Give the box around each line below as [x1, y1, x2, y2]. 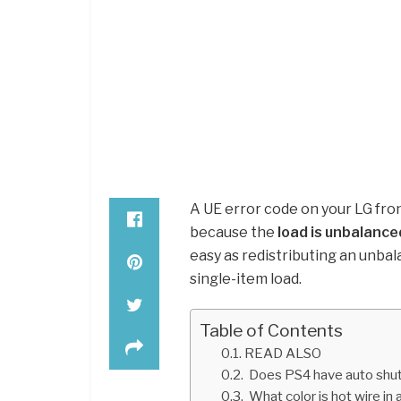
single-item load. [190, 269, 302, 287]
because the [190, 223, 277, 241]
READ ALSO [244, 344, 322, 362]
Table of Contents [200, 319, 343, 341]
